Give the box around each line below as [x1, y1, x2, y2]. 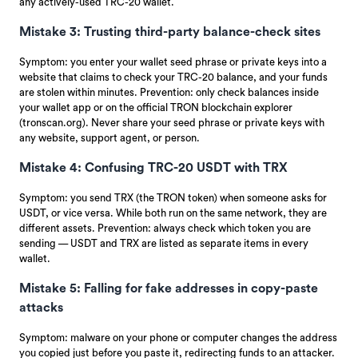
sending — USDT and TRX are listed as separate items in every [19, 237, 308, 249]
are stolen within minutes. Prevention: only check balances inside [19, 86, 319, 97]
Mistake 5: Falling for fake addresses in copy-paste [19, 281, 318, 295]
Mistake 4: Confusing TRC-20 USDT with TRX [19, 161, 288, 174]
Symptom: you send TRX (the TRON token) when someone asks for [19, 192, 327, 203]
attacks [19, 300, 63, 314]
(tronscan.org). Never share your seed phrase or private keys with [19, 117, 324, 128]
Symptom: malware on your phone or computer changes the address [19, 332, 337, 343]
